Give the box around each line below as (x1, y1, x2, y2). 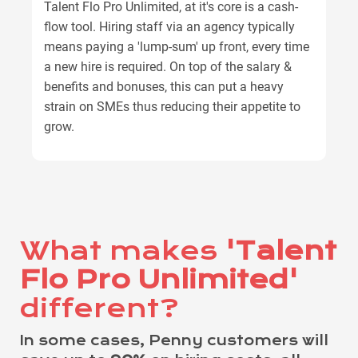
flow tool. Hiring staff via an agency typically (44, 18, 295, 34)
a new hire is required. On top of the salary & (44, 58, 292, 74)
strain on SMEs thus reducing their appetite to (44, 98, 300, 114)
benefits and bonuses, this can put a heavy (44, 78, 284, 94)
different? (20, 292, 179, 324)
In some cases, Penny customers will (20, 332, 328, 349)
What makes (20, 235, 217, 266)
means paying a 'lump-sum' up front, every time (44, 38, 309, 54)
